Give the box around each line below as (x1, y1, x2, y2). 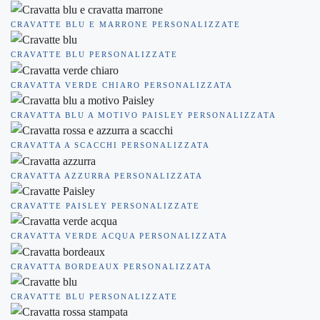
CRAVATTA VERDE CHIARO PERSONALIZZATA (11, 80, 233, 89)
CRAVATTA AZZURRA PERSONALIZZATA (11, 171, 203, 180)
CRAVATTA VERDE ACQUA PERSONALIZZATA (11, 231, 228, 241)
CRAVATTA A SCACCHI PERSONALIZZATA (11, 141, 210, 150)
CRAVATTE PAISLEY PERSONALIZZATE (11, 201, 200, 210)
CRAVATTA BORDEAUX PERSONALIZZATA (11, 261, 212, 271)
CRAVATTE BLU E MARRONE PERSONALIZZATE (11, 20, 241, 29)
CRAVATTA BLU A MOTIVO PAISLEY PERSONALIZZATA (11, 111, 276, 119)
